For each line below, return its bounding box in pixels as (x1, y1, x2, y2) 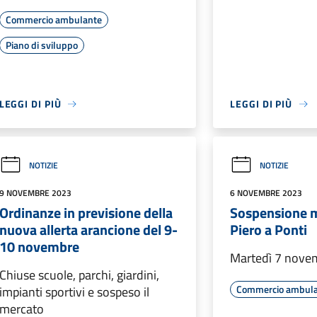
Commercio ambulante (5, 12, 102, 27)
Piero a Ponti (230, 219, 308, 241)
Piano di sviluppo (5, 38, 78, 52)
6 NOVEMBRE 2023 (230, 186, 303, 200)
